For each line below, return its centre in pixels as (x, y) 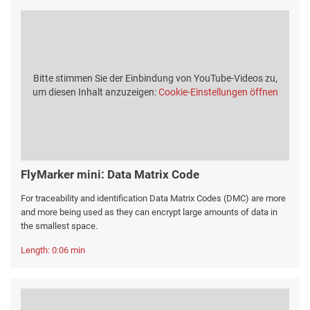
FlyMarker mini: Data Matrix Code (110, 175)
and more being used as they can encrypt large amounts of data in (149, 212)
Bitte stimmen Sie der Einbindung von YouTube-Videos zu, (155, 78)
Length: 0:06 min (53, 250)
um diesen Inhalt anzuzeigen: (95, 92)
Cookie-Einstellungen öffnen (218, 92)
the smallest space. (59, 226)
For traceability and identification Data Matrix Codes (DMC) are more (153, 199)
